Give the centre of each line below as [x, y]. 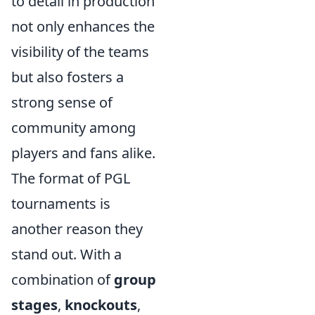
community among [73, 128]
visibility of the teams [80, 52]
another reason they [77, 229]
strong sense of [62, 102]
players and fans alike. [83, 153]
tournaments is [61, 204]
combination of [63, 279]
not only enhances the [83, 26]
